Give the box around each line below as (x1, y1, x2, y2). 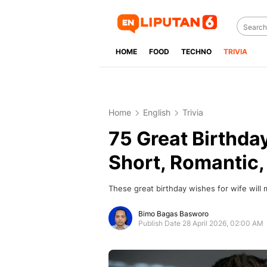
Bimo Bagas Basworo (138, 209, 209, 218)
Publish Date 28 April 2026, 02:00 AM (138, 219, 263, 228)
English (143, 107, 170, 117)
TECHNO (181, 47, 212, 56)
